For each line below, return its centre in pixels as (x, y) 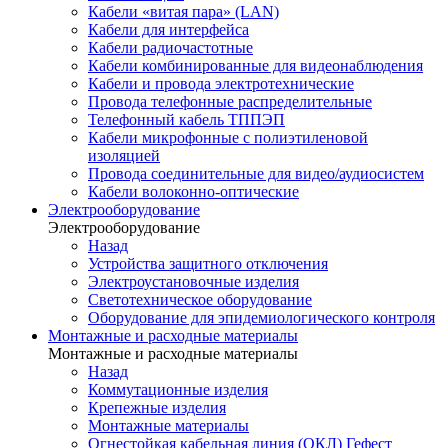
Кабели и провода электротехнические (221, 83)
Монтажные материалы (168, 425)
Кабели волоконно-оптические (193, 191)
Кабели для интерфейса (168, 29)
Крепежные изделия (157, 407)
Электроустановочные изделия (193, 281)
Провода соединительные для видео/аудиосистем (256, 173)
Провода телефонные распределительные (230, 101)
